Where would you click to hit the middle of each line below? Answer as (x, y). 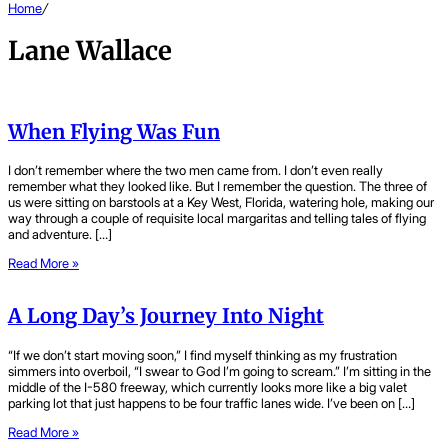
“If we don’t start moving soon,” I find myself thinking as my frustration (202, 354)
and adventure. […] (60, 234)
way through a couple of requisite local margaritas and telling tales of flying (217, 218)
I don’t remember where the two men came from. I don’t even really (195, 170)
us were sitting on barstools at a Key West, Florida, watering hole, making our (221, 202)
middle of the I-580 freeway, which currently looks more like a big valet (207, 386)
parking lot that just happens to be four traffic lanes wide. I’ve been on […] (211, 402)
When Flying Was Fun (114, 131)
